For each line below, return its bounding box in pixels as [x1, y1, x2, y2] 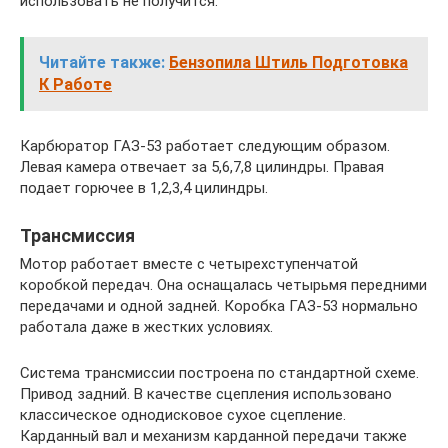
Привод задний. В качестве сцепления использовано [20, 385, 392, 404]
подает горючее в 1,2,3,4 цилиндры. [20, 179, 268, 198]
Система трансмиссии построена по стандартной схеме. [20, 364, 419, 383]
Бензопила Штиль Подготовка [169, 53, 408, 73]
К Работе [39, 75, 112, 95]
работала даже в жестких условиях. [20, 318, 273, 337]
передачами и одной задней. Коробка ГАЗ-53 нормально [20, 297, 418, 316]
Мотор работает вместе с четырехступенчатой [20, 255, 358, 274]
